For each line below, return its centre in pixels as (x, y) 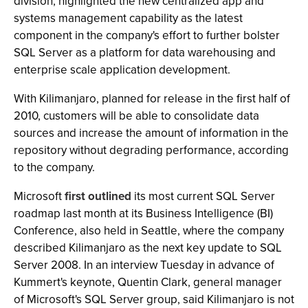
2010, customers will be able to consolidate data (136, 116)
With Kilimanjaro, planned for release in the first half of (152, 99)
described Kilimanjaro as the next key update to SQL (148, 248)
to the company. (54, 167)
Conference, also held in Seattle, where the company (149, 231)
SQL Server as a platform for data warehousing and (145, 53)
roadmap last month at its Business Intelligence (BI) (143, 213)
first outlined (98, 196)
